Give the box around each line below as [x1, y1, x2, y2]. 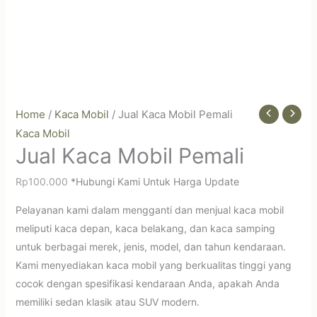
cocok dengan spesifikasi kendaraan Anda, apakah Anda [15, 277, 279, 289]
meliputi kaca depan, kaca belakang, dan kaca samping [15, 221, 275, 234]
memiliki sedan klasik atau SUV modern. [15, 295, 200, 308]
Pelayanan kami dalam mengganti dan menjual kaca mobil [15, 203, 284, 216]
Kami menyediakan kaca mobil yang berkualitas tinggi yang [15, 258, 292, 271]
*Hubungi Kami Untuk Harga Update [70, 175, 239, 188]
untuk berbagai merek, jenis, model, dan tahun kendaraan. [15, 240, 286, 253]
